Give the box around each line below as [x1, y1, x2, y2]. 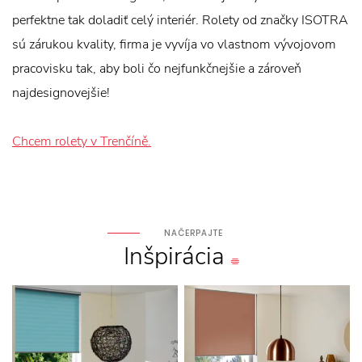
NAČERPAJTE [163, 227, 223, 239]
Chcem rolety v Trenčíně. [12, 133, 151, 150]
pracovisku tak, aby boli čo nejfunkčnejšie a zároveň [12, 60, 301, 78]
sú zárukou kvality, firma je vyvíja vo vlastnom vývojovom [12, 36, 336, 53]
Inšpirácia [123, 240, 225, 273]
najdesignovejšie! [12, 84, 110, 102]
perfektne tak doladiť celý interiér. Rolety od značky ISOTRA [12, 11, 348, 29]
